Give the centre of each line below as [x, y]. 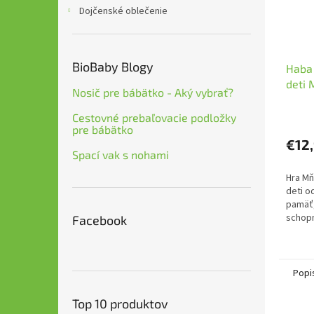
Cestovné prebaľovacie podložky [154, 117]
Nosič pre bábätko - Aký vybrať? [153, 92]
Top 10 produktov [120, 303]
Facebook [100, 220]
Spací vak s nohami [121, 155]
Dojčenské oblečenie [123, 11]
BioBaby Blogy [113, 67]
